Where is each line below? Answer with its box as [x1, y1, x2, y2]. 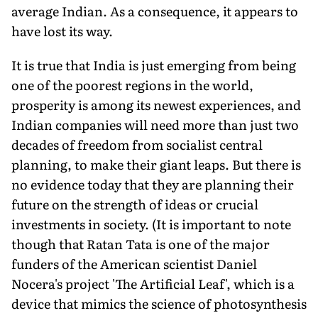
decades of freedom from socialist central [11, 134, 263, 154]
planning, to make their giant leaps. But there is [11, 154, 301, 174]
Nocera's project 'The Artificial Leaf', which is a [11, 273, 295, 293]
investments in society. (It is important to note [11, 214, 291, 234]
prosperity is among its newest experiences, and [11, 94, 301, 114]
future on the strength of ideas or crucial [11, 194, 258, 214]
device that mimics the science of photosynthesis [11, 293, 307, 313]
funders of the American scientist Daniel [11, 253, 257, 273]
